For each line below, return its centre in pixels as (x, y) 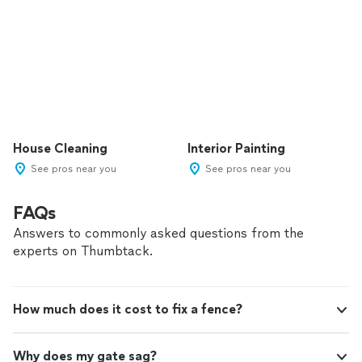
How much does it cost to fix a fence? (128, 309)
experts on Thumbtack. (83, 251)
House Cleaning (60, 148)
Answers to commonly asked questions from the (158, 233)
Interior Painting (236, 148)
